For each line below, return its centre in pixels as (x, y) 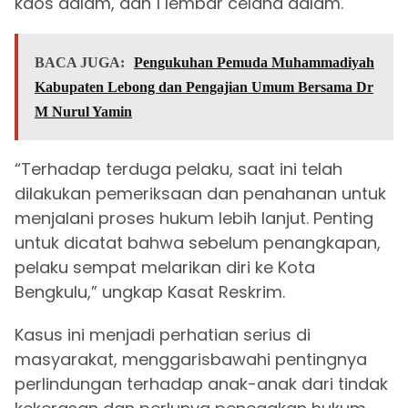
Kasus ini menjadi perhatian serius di (163, 335)
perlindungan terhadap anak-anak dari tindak (201, 384)
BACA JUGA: (80, 62)
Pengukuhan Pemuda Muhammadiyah (254, 62)
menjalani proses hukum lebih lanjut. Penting (194, 218)
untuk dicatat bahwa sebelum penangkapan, (198, 243)
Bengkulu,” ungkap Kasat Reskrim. (150, 292)
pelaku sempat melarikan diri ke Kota (165, 267)
